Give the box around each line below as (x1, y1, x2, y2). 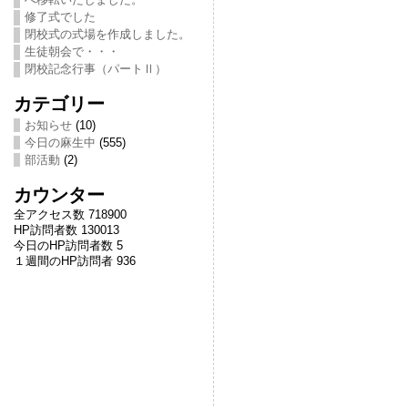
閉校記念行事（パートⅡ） (24, 62, 167, 76)
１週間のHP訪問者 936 (13, 254, 136, 268)
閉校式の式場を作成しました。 (24, 27, 190, 41)
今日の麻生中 (24, 136, 96, 149)
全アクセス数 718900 (13, 208, 127, 221)
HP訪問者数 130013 (13, 223, 119, 237)
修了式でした (24, 10, 96, 24)
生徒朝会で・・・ (24, 45, 119, 58)
